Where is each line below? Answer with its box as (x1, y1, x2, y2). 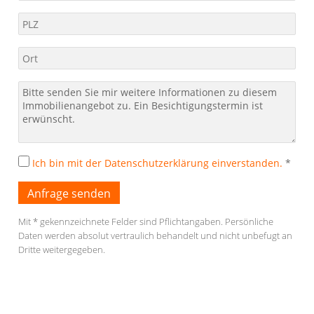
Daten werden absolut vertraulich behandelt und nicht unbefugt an (18, 229, 293, 243)
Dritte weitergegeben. (18, 243, 106, 257)
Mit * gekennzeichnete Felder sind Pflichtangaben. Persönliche (18, 215, 274, 228)
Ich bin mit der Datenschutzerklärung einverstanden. (32, 156, 283, 170)
